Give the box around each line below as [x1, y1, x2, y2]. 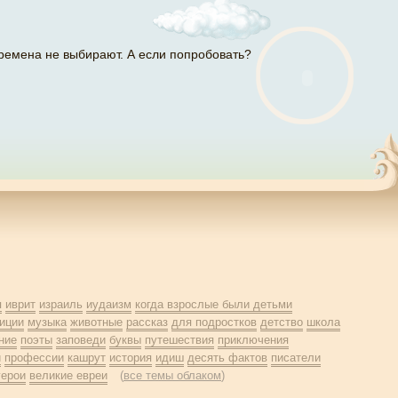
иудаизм [86, 298, 131, 311]
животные [70, 315, 123, 329]
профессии [4, 351, 64, 364]
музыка [28, 315, 67, 329]
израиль [39, 298, 83, 311]
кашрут [68, 351, 106, 364]
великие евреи [29, 369, 107, 382]
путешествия [145, 333, 214, 346]
